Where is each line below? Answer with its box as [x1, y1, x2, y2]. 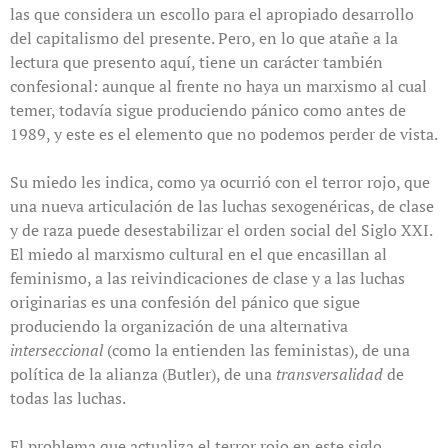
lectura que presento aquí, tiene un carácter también [10, 50, 383, 73]
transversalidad [276, 362, 387, 385]
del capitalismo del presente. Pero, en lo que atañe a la [10, 26, 398, 49]
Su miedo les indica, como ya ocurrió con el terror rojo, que [10, 170, 430, 193]
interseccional [10, 338, 107, 361]
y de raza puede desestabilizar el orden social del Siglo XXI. [10, 218, 432, 241]
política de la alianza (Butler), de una [10, 362, 276, 385]
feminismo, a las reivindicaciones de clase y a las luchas [10, 266, 405, 289]
